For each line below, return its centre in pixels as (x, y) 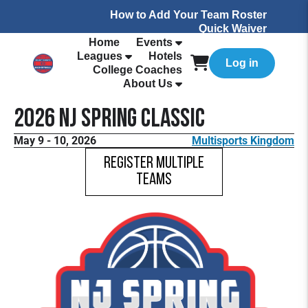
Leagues (100, 56)
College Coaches (137, 70)
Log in (242, 63)
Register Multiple (154, 164)
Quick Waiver (233, 29)
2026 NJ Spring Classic (109, 120)
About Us (148, 84)
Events (154, 42)
